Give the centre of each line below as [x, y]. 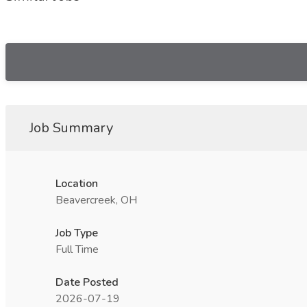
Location [77, 184]
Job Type [77, 233]
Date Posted [87, 282]
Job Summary [71, 128]
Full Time [77, 249]
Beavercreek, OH [96, 200]
